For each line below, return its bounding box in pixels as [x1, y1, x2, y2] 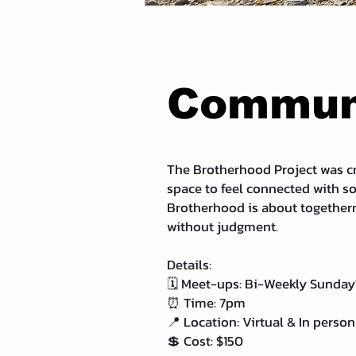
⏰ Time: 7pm [167, 292, 246, 313]
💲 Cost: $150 [167, 331, 243, 351]
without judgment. [167, 216, 278, 237]
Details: [167, 254, 211, 275]
